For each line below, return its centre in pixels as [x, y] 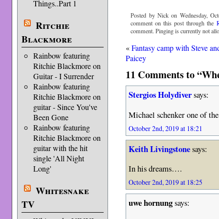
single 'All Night [58, 158]
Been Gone [51, 117]
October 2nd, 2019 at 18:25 [166, 182]
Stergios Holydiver [160, 95]
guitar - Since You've [65, 107]
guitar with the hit [60, 148]
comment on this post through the [174, 23]
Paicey [136, 58]
